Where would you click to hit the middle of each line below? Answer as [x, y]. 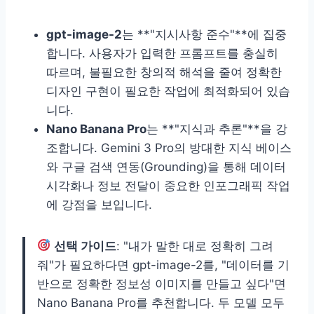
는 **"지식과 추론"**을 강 [217, 129]
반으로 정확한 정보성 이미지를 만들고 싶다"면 [162, 284]
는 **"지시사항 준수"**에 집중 [204, 34]
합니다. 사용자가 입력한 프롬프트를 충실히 [162, 53]
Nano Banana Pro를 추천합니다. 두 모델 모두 [161, 302]
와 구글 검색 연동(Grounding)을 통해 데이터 [166, 166]
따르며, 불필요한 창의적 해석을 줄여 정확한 [164, 72]
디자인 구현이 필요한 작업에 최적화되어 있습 [168, 91]
